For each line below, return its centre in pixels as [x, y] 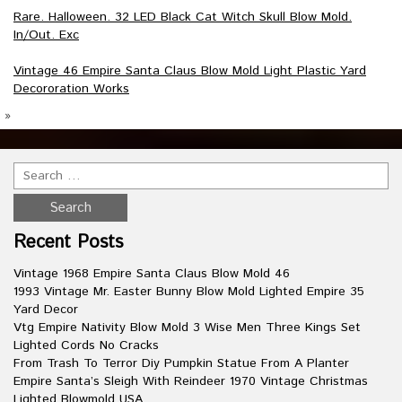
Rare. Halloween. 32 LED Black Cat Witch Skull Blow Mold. [183, 17]
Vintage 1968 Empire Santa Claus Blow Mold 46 [152, 274]
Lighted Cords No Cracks [86, 345]
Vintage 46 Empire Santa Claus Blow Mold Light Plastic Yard [190, 71]
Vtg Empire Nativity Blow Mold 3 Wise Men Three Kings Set [187, 328]
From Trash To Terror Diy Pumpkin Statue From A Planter [181, 363]
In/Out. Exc [46, 35]
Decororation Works [71, 89]
